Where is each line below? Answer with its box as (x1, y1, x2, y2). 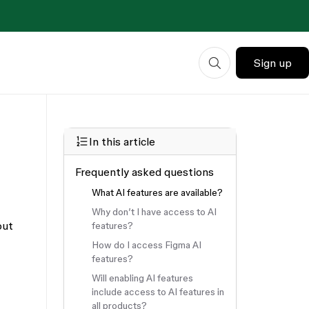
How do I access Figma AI (92, 239, 202, 250)
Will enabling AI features (92, 272, 194, 283)
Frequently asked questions (75, 166, 215, 178)
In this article (89, 135, 156, 148)
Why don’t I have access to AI (92, 206, 217, 217)
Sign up (253, 57, 292, 69)
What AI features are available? (92, 187, 223, 198)
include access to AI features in (92, 286, 225, 297)
